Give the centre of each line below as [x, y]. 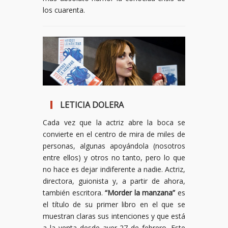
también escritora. [74, 193]
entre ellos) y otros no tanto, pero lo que [114, 158]
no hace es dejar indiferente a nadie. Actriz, [114, 169]
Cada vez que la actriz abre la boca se [114, 123]
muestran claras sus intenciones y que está [114, 216]
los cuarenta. [64, 10]
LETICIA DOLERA [92, 105]
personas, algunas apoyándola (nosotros [114, 146]
